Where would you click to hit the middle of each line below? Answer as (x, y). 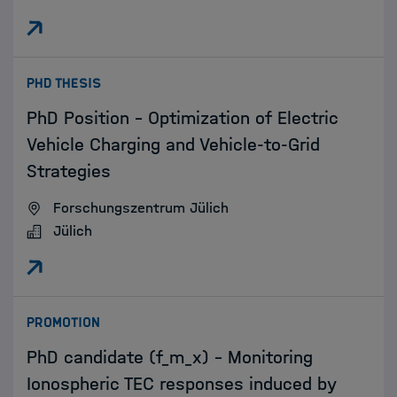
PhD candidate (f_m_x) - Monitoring (170, 357)
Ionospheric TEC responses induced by (182, 384)
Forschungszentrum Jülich (141, 208)
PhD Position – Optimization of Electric (183, 118)
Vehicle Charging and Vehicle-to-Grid (173, 144)
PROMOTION (63, 323)
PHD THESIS (64, 83)
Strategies (69, 171)
